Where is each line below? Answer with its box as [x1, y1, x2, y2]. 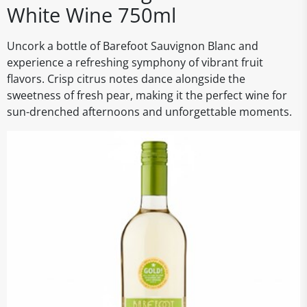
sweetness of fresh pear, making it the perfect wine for [7, 88, 287, 103]
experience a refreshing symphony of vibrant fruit [7, 55, 263, 70]
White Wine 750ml [7, 1, 176, 28]
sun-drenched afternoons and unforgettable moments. [7, 104, 292, 119]
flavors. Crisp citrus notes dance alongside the [7, 71, 245, 86]
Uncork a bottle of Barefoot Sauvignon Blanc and [7, 38, 258, 53]
